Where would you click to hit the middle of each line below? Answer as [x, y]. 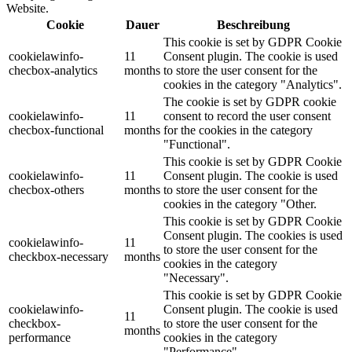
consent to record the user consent [247, 115]
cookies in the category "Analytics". [253, 84]
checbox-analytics [53, 70]
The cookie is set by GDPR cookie [250, 101]
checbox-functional [56, 130]
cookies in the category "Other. [240, 203]
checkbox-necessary [59, 256]
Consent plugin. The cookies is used [253, 235]
